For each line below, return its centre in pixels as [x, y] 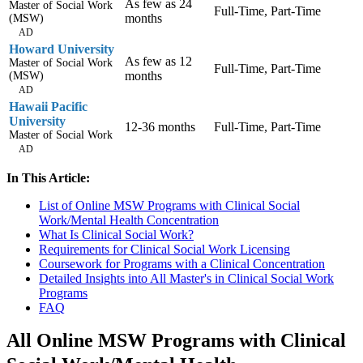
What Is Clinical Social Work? [116, 235]
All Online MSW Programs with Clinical [176, 341]
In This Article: [48, 178]
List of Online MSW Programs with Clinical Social [169, 206]
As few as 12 [158, 62]
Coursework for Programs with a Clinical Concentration [182, 264]
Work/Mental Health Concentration [129, 220]
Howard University [62, 49]
